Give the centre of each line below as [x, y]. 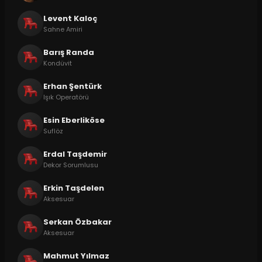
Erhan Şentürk [72, 86]
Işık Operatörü [66, 97]
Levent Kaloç [70, 18]
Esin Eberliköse [74, 120]
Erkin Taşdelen [73, 188]
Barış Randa [68, 52]
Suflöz [53, 131]
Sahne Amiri [63, 29]
